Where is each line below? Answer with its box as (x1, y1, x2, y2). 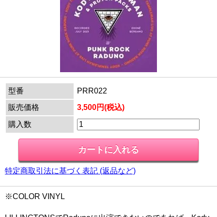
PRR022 (77, 87, 107, 95)
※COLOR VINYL (5, 192, 65, 201)
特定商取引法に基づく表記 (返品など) (5, 167, 136, 175)
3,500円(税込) (77, 103, 124, 112)
